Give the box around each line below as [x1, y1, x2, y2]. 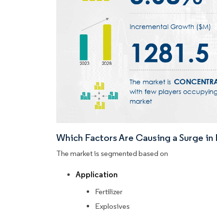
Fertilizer [95, 187, 123, 197]
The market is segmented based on [56, 149, 168, 158]
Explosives [95, 201, 130, 211]
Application [76, 170, 118, 180]
